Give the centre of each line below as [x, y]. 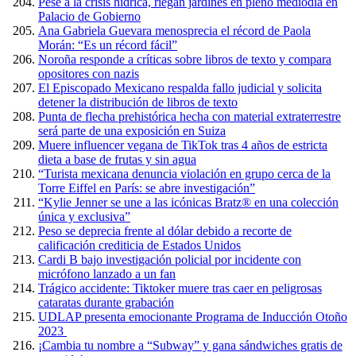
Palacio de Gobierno [89, 16]
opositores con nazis [89, 74]
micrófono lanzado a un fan [107, 274]
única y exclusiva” [84, 217]
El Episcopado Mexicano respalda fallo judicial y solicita [180, 88]
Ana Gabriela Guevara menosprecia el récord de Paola [174, 31]
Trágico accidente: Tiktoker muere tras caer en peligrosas [180, 288]
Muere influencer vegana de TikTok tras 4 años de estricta [183, 145]
